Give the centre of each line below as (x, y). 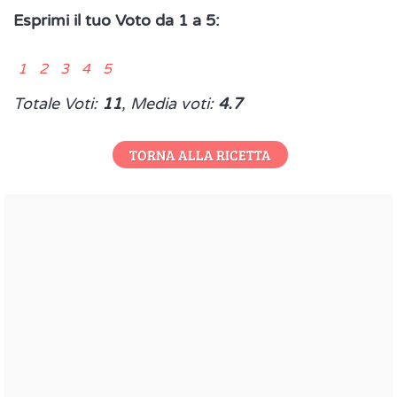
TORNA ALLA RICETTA (200, 154)
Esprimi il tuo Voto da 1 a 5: (117, 21)
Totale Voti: (58, 104)
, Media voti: (170, 104)
